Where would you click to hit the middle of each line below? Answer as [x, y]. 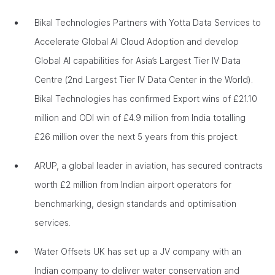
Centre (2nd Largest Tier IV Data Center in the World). [144, 79]
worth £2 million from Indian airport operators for [133, 184]
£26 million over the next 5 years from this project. [138, 137]
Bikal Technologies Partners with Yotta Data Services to [148, 22]
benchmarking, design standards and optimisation [135, 203]
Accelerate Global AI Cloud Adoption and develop [137, 41]
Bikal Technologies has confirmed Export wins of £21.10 [146, 99]
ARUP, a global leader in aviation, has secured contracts [149, 165]
